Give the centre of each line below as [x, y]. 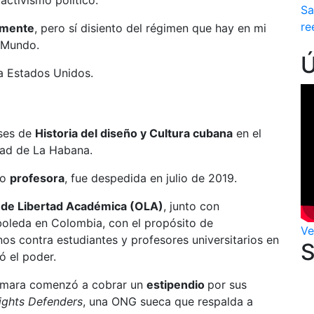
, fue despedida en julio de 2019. [151, 178]
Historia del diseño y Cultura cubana [134, 133]
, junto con [191, 206]
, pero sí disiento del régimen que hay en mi [150, 28]
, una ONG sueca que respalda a [168, 301]
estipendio [177, 285]
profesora [37, 178]
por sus [227, 285]
